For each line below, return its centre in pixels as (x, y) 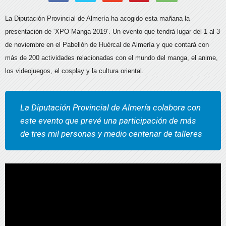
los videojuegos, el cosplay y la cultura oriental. (74, 71)
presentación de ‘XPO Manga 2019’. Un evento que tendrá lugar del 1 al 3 (112, 31)
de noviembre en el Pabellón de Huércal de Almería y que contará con (107, 44)
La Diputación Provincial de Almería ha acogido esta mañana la (97, 18)
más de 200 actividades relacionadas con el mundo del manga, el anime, (111, 58)
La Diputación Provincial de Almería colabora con (110, 107)
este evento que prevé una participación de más (108, 120)
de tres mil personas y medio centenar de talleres (111, 133)
